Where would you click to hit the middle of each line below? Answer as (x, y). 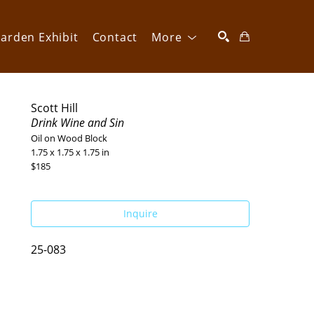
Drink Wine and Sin (77, 123)
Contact (115, 37)
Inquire (140, 213)
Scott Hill (54, 108)
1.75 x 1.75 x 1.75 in (70, 152)
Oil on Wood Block (69, 138)
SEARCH (287, 97)
